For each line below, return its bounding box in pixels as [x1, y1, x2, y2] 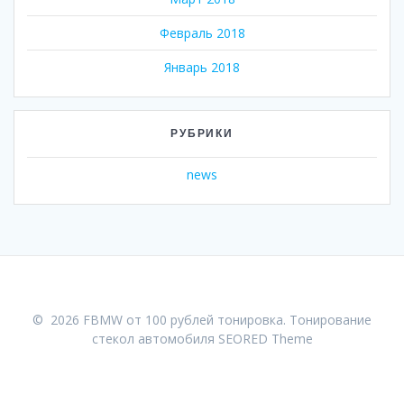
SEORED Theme [217, 329, 313, 347]
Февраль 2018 [159, 23, 245, 41]
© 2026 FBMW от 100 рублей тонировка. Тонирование [32, 310, 372, 328]
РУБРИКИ [170, 125, 234, 140]
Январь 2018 [164, 58, 240, 76]
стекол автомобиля [91, 329, 218, 347]
